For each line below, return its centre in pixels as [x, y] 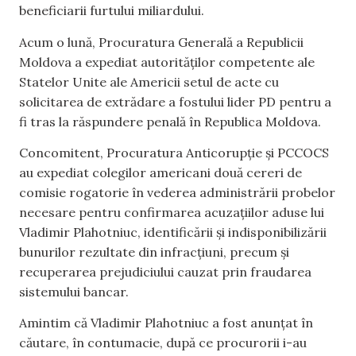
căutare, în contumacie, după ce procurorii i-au [163, 343]
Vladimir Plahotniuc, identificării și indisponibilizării [173, 232]
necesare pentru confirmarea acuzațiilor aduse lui [172, 212]
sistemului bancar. [74, 291]
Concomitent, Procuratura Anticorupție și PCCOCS [174, 152]
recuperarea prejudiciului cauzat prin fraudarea [165, 271]
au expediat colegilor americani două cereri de [161, 172]
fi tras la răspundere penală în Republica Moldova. [170, 121]
